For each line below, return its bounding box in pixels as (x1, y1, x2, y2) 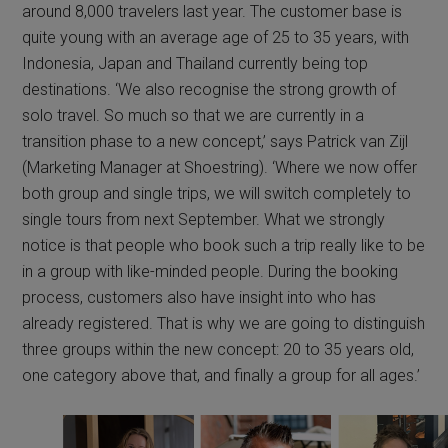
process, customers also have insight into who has (22, 288, 377, 308)
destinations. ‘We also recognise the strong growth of (22, 80, 397, 100)
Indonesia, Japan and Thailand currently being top (22, 54, 369, 74)
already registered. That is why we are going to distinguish (22, 314, 426, 334)
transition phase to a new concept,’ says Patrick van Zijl (22, 132, 409, 152)
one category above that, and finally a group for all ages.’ (22, 366, 421, 386)
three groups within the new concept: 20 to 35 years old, (22, 340, 415, 360)
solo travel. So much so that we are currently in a (22, 106, 365, 126)
